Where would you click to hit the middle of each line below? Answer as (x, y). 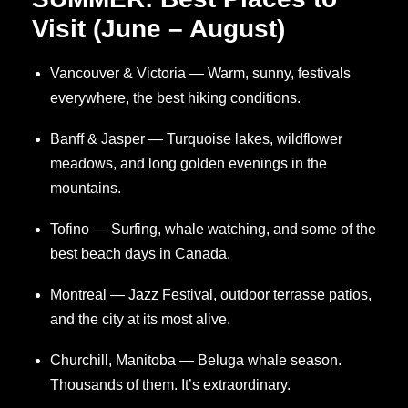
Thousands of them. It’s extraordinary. (170, 385)
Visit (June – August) (158, 28)
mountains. (86, 189)
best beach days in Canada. (140, 254)
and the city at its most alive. (140, 320)
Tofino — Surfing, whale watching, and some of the (213, 229)
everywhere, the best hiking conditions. (175, 98)
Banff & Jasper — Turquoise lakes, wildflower (196, 139)
